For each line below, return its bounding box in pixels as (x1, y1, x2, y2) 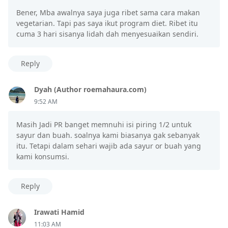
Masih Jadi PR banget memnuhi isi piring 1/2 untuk (16, 119, 191, 129)
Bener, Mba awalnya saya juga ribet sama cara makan (16, 7, 200, 17)
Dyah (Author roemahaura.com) (34, 84, 147, 94)
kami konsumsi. (16, 151, 69, 161)
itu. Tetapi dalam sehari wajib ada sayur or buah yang (16, 140, 201, 151)
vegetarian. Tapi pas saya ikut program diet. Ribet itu (16, 18, 198, 28)
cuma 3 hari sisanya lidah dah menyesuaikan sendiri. (16, 28, 198, 39)
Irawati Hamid (34, 207, 84, 217)
